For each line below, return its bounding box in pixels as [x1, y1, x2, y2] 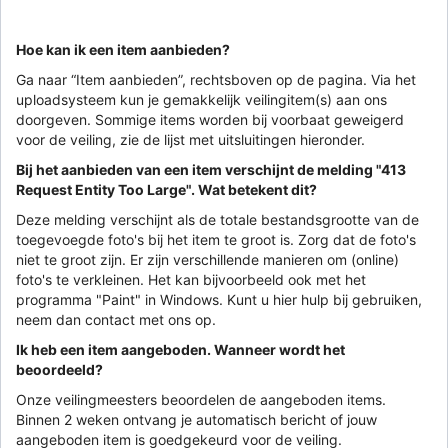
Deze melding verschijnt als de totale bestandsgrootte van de [16, 210, 419, 228]
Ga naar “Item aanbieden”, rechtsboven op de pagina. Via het [16, 70, 416, 88]
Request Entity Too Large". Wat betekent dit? [16, 180, 317, 198]
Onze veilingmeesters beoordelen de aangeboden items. [16, 390, 386, 408]
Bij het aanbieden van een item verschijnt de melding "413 [16, 160, 406, 178]
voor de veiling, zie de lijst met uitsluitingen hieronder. [16, 130, 365, 148]
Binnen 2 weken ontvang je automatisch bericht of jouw [16, 410, 377, 428]
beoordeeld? [16, 360, 103, 378]
